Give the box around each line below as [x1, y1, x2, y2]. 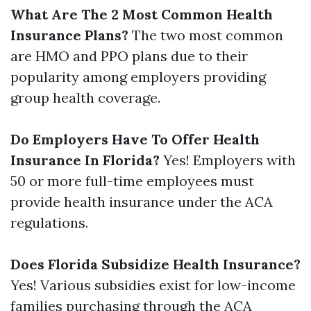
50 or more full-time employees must [10, 172, 254, 190]
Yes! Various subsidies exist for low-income [10, 276, 296, 294]
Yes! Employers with [160, 151, 296, 169]
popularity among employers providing [10, 68, 266, 85]
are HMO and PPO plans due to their [10, 47, 248, 65]
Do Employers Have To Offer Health [10, 131, 260, 148]
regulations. [10, 214, 88, 231]
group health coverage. [10, 89, 160, 106]
